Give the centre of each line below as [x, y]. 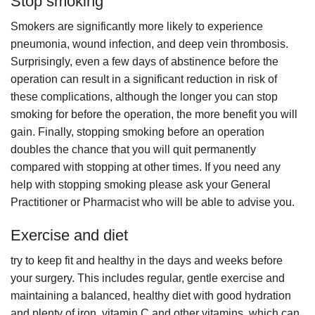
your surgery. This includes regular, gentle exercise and [148, 278]
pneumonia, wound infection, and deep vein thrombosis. [149, 44]
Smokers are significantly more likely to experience [137, 27]
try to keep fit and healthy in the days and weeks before [147, 261]
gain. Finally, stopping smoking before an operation [137, 132]
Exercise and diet [69, 236]
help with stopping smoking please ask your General [141, 185]
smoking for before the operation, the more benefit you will [154, 115]
